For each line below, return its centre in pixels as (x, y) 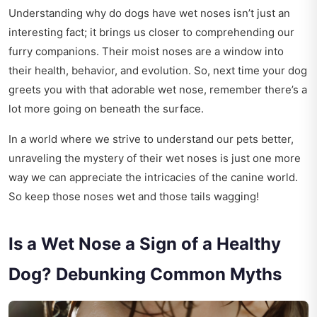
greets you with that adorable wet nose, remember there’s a (158, 90)
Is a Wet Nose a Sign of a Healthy (145, 244)
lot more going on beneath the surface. (106, 109)
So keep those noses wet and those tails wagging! (134, 197)
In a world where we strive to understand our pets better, (151, 139)
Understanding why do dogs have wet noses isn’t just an (149, 13)
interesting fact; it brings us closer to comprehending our (151, 33)
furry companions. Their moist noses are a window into (146, 52)
